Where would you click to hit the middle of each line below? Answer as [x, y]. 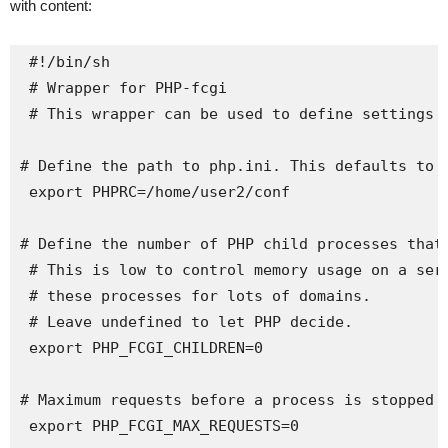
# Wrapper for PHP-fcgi [123, 88]
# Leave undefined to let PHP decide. [186, 322]
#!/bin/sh [65, 62]
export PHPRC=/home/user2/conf [155, 192]
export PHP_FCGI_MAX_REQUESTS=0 [159, 426]
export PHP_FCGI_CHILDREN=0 [141, 348]
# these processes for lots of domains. [195, 296]
